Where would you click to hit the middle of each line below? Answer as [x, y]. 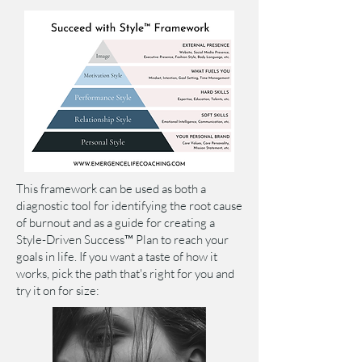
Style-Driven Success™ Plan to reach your [122, 240]
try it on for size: [58, 290]
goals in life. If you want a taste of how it [117, 257]
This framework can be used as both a [111, 189]
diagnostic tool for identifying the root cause [129, 206]
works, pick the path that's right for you [116, 274]
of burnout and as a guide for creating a [116, 223]
